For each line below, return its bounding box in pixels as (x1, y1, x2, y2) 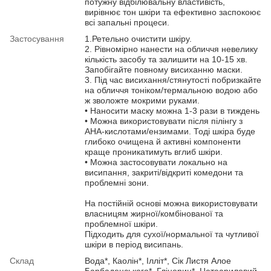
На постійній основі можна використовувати (85, 198, 258, 208)
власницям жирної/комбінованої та (85, 208, 223, 218)
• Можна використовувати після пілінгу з (85, 116, 243, 126)
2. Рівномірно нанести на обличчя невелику (85, 44, 258, 54)
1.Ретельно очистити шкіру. (85, 33, 192, 44)
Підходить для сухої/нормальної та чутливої (85, 229, 259, 239)
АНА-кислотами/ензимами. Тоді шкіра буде (85, 126, 255, 136)
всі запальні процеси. (85, 17, 169, 27)
